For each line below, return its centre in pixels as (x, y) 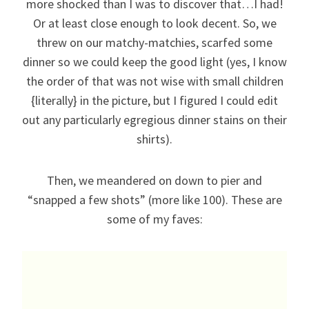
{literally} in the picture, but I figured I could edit (154, 100)
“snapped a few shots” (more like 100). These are (154, 200)
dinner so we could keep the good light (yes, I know (154, 62)
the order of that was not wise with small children (154, 81)
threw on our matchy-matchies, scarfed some (154, 42)
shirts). (154, 139)
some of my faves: (154, 219)
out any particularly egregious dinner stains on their (154, 120)
